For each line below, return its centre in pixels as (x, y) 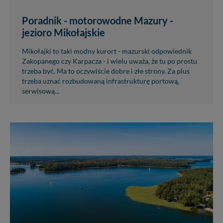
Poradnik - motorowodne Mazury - (98, 20)
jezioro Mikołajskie (63, 32)
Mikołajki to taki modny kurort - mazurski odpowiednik (107, 51)
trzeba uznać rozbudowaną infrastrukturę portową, (101, 81)
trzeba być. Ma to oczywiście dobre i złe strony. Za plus (106, 71)
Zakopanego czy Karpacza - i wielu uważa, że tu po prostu (110, 61)
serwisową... (41, 91)
